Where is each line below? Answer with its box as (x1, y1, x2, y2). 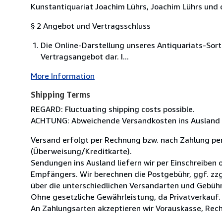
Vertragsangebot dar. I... (41, 51, 129, 61)
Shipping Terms (31, 89, 90, 100)
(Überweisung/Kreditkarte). (31, 146, 132, 156)
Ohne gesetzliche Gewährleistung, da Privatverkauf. (31, 191, 221, 202)
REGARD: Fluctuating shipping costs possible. (31, 104, 195, 114)
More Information (31, 70, 95, 81)
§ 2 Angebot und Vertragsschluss (31, 20, 151, 31)
